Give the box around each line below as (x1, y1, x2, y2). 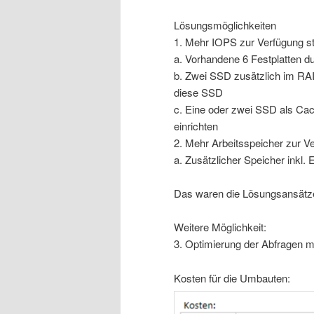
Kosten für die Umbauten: (174, 270, 290, 285)
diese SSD (174, 84, 223, 100)
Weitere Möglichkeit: (174, 219, 266, 235)
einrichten (174, 118, 218, 133)
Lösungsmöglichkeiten (174, 17, 276, 32)
